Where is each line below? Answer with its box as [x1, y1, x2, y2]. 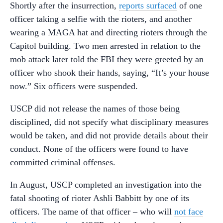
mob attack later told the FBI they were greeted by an [10, 54, 204, 64]
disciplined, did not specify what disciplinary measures [10, 117, 209, 127]
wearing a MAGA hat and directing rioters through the [10, 27, 207, 37]
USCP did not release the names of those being [10, 104, 180, 113]
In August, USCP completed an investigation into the [10, 180, 202, 190]
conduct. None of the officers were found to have [10, 144, 188, 154]
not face [174, 207, 203, 217]
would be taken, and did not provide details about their [10, 130, 208, 140]
